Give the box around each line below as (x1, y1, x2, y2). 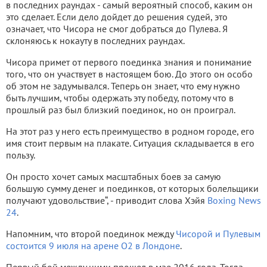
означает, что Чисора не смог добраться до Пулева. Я (6, 23, 228, 35)
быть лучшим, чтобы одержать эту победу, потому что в (6, 92, 234, 104)
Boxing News (207, 194, 261, 207)
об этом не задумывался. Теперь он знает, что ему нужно (6, 80, 240, 92)
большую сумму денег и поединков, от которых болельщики (6, 182, 259, 195)
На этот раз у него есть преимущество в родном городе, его (6, 125, 254, 138)
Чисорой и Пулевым (176, 228, 260, 240)
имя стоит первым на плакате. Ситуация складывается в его (6, 137, 254, 150)
